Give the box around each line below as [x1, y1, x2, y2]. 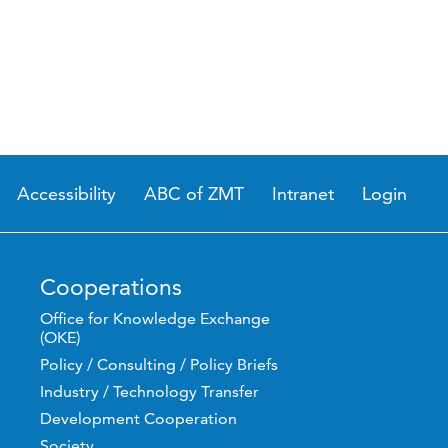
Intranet [272, 182, 335, 205]
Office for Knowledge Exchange [40, 309, 271, 328]
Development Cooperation [40, 409, 238, 428]
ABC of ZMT [144, 182, 245, 205]
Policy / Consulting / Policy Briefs [40, 355, 279, 374]
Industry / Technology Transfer [40, 382, 260, 401]
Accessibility [17, 182, 117, 205]
